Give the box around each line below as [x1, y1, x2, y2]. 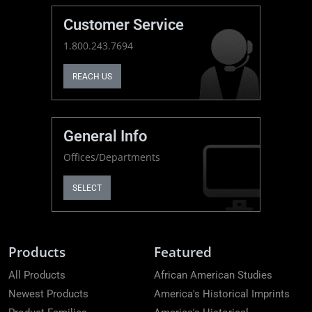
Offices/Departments [63, 150, 160, 164]
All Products [8, 269, 65, 282]
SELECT [72, 182, 102, 193]
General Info [63, 127, 147, 146]
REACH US [72, 71, 112, 81]
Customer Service [63, 16, 184, 34]
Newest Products [8, 287, 88, 300]
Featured [154, 242, 212, 262]
